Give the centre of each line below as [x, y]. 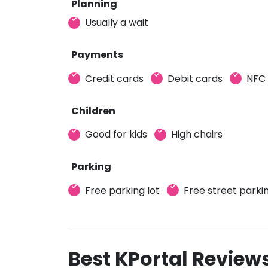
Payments [97, 55]
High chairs [197, 134]
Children [93, 111]
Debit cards [195, 78]
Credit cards [114, 78]
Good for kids [116, 134]
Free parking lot [122, 190]
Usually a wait [117, 22]
